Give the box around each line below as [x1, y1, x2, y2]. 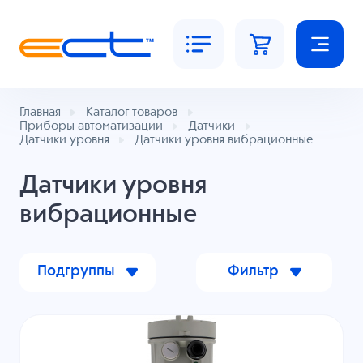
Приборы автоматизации [19, 120, 163, 133]
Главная [19, 106, 61, 119]
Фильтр [227, 264, 279, 280]
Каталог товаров [85, 106, 177, 119]
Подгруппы [36, 264, 115, 280]
